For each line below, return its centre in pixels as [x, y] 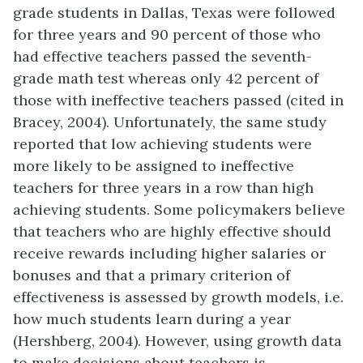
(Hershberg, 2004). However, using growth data [177, 341]
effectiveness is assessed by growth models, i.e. [178, 297]
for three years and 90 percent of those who [167, 35]
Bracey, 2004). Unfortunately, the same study [170, 122]
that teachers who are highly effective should [172, 232]
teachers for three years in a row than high [163, 188]
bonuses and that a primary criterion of [152, 275]
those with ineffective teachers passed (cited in [178, 100]
